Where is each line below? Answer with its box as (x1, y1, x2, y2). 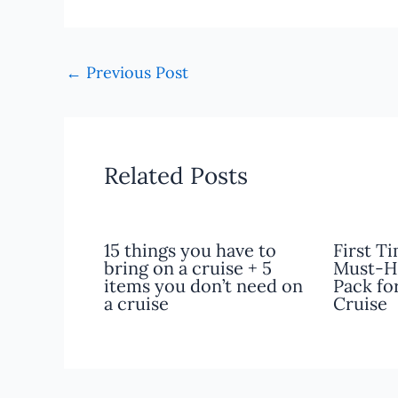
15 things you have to (104, 238, 276, 261)
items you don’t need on (104, 274, 303, 297)
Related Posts (104, 160, 248, 190)
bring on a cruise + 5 (104, 256, 272, 279)
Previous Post (82, 61, 188, 83)
